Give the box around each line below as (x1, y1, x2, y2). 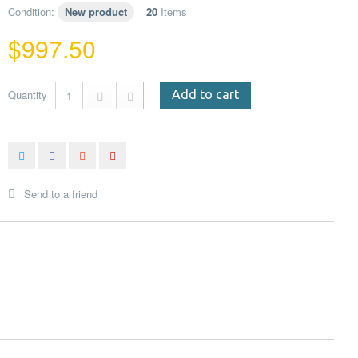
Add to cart (172, 87, 239, 101)
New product (65, 4, 127, 19)
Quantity (8, 87, 47, 102)
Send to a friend (24, 186, 97, 201)
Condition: (8, 4, 54, 19)
